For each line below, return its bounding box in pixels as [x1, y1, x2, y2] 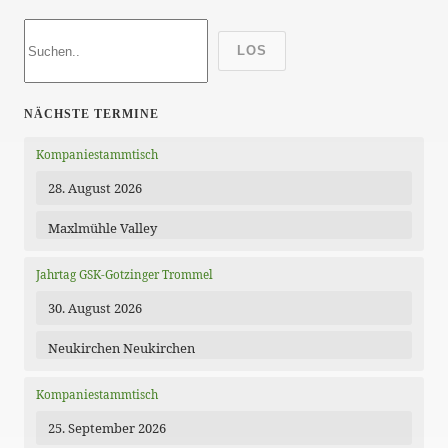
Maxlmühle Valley [48, 219, 157, 237]
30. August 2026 [48, 299, 142, 317]
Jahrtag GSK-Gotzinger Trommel [36, 267, 213, 282]
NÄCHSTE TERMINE [24, 108, 159, 121]
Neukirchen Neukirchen [48, 339, 195, 357]
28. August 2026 [48, 179, 142, 197]
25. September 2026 [48, 419, 166, 437]
